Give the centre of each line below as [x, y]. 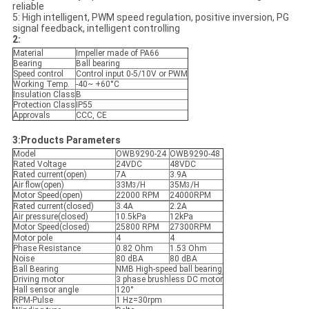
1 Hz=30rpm [139, 300]
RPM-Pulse [33, 300]
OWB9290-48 [195, 154]
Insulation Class [44, 95]
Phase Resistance [47, 249]
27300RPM [190, 227]
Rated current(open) [50, 175]
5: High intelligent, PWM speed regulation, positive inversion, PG [150, 18]
